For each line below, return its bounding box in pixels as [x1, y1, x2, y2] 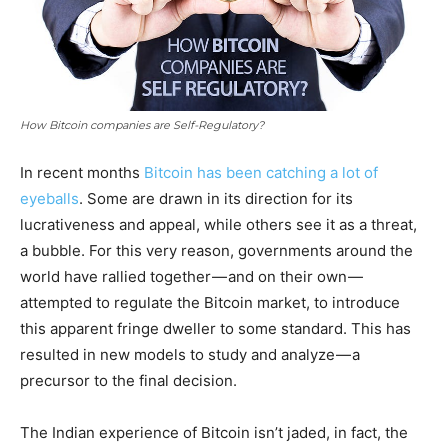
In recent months [20, 162, 144, 182]
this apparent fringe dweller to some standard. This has [20, 318, 411, 338]
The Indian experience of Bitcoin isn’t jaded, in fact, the [20, 422, 408, 442]
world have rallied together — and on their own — [20, 266, 364, 286]
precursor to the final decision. [20, 370, 237, 390]
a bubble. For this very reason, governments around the [20, 240, 413, 260]
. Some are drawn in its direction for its [79, 188, 353, 208]
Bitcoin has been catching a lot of [144, 162, 378, 182]
